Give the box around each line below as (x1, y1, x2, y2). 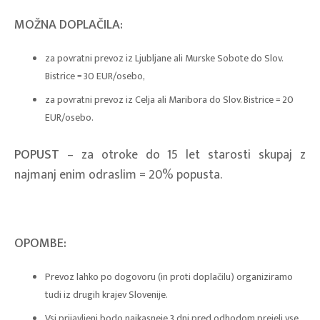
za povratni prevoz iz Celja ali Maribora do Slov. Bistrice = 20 (44, 91, 294, 108)
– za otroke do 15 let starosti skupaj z (59, 144, 306, 166)
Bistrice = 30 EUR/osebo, (44, 67, 145, 84)
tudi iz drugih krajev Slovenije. (44, 286, 168, 303)
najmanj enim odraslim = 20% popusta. (14, 164, 222, 186)
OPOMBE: (14, 232, 66, 254)
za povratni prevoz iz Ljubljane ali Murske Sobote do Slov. (44, 49, 283, 66)
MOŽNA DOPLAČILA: (14, 14, 123, 36)
